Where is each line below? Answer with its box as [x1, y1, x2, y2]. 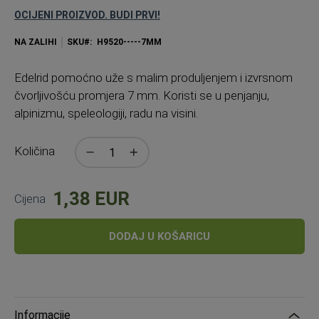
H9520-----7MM [97, 37, 162, 47]
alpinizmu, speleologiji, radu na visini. [14, 106, 198, 120]
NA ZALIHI [14, 37, 57, 47]
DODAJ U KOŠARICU [109, 230, 210, 243]
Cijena [14, 192, 46, 206]
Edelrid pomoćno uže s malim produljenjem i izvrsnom [14, 70, 293, 85]
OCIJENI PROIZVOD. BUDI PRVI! [14, 9, 160, 21]
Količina [14, 144, 55, 158]
